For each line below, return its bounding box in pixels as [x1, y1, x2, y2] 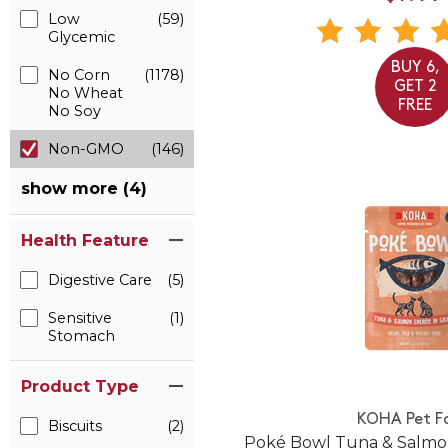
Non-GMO [48, 140, 124, 158]
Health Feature [21, 231, 149, 250]
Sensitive [48, 309, 112, 327]
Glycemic [48, 28, 115, 46]
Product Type [21, 377, 139, 396]
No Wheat [48, 84, 123, 102]
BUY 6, [390, 59, 440, 76]
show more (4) [21, 179, 147, 198]
